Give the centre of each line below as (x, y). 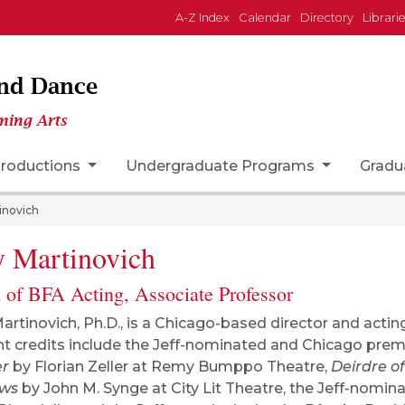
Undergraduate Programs (221, 166)
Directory (327, 18)
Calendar (265, 18)
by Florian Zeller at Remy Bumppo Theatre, (170, 367)
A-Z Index (203, 18)
